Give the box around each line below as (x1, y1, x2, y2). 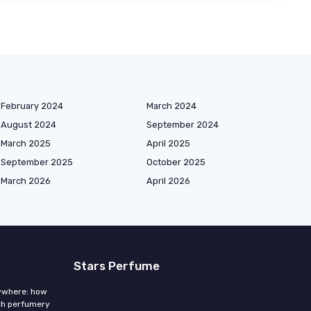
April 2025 (146, 137, 190, 149)
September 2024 (146, 119, 219, 130)
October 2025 (146, 156, 205, 167)
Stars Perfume (74, 258, 160, 273)
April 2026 (146, 175, 190, 186)
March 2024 (146, 100, 196, 111)
